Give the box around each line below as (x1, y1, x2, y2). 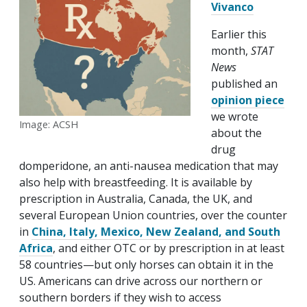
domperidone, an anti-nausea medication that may (19, 158, 278, 174)
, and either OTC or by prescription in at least (53, 241, 284, 256)
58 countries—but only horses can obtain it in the (19, 257, 273, 273)
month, (211, 43, 251, 59)
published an (211, 76, 278, 92)
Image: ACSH (19, 118, 78, 132)
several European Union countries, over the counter (19, 208, 287, 223)
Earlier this (211, 27, 267, 42)
